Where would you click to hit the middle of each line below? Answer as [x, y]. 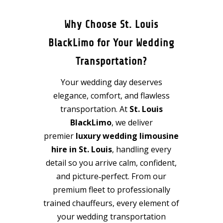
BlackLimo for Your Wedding [111, 43]
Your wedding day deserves [111, 82]
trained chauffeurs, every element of [111, 203]
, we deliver [132, 123]
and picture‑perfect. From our [111, 176]
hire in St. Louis [82, 150]
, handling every [142, 150]
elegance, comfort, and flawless [111, 96]
